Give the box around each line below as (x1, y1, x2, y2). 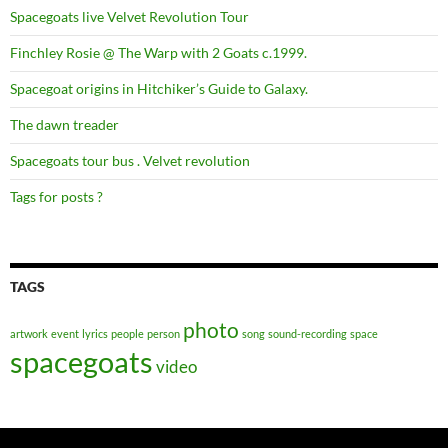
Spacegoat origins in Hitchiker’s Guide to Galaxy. (10, 80, 308, 97)
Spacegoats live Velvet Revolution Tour (10, 8, 249, 25)
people (111, 327, 144, 340)
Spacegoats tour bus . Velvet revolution (10, 152, 250, 169)
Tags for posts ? (10, 188, 103, 205)
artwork (10, 327, 48, 340)
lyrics (82, 327, 108, 340)
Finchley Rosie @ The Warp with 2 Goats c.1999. (10, 44, 307, 61)
